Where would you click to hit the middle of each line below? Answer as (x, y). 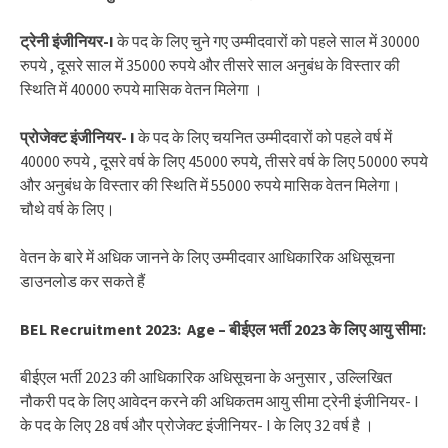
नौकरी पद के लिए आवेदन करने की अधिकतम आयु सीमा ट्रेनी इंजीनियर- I (219, 400)
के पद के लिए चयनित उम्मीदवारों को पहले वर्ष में (263, 136)
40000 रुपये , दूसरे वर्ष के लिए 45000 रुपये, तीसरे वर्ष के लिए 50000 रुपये (224, 160)
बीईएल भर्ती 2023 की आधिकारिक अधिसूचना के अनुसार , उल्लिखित (206, 376)
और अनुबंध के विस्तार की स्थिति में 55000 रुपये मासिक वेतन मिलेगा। (210, 184)
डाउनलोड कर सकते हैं (82, 280)
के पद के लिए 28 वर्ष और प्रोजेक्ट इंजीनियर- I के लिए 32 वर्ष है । (197, 424)
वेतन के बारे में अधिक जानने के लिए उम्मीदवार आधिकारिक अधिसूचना (207, 256)
